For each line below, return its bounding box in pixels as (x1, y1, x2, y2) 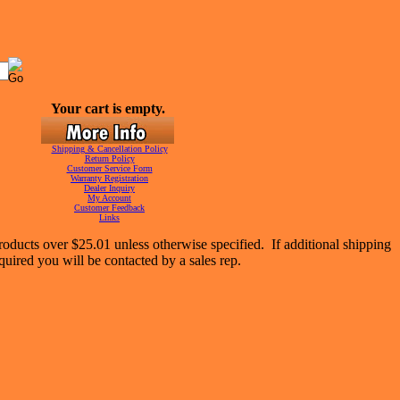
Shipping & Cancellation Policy (51, 144, 168, 154)
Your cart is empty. (50, 101, 165, 116)
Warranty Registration (71, 173, 148, 183)
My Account (87, 193, 131, 203)
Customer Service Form (66, 163, 153, 173)
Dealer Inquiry (84, 183, 135, 193)
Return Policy (84, 154, 135, 163)
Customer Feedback (74, 203, 145, 212)
